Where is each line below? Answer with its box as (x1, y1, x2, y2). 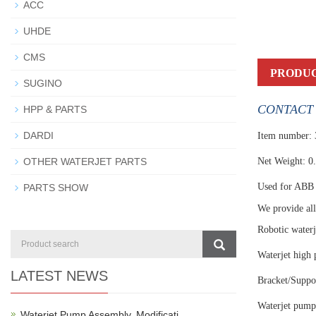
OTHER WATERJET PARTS (23, 156, 147, 167)
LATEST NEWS (11, 268, 108, 284)
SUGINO (23, 78, 62, 89)
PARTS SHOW (23, 182, 88, 193)
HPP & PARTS (23, 104, 87, 115)
